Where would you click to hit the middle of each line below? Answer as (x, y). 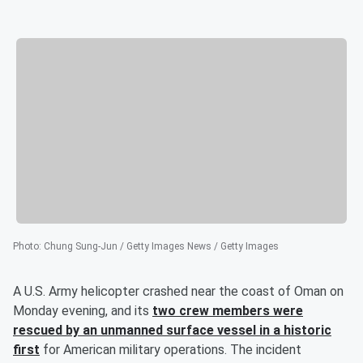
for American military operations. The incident (171, 350)
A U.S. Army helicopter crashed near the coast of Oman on (178, 292)
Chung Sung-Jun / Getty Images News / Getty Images (161, 247)
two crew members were (228, 311)
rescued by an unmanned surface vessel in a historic (172, 331)
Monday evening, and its (83, 311)
